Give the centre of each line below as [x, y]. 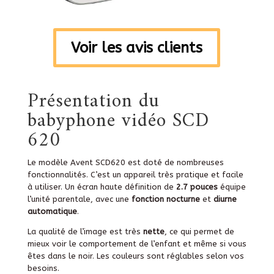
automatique [52, 211]
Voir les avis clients [137, 47]
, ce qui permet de [199, 231]
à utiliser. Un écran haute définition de [102, 187]
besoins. [43, 268]
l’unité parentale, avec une [79, 199]
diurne [225, 199]
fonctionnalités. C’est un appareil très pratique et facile [135, 174]
